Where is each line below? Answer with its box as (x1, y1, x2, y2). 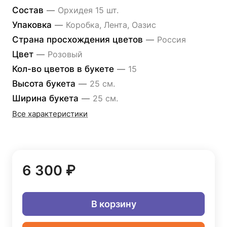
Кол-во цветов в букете (12, 64, 117, 74)
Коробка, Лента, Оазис (66, 20, 156, 30)
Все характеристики (12, 109, 88, 119)
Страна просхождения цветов (12, 34, 145, 45)
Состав (12, 5, 46, 15)
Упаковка (12, 20, 54, 30)
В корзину (91, 198, 136, 209)
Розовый (48, 49, 83, 59)
